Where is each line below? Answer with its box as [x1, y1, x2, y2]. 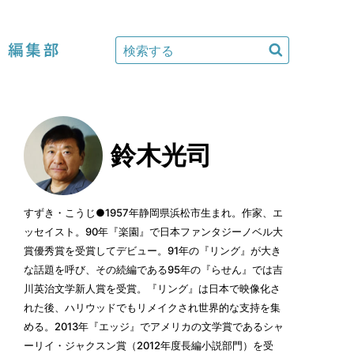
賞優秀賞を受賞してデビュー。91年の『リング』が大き [24, 244, 281, 257]
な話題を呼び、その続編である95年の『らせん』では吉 [24, 263, 283, 276]
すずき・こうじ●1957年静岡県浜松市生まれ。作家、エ [24, 206, 283, 219]
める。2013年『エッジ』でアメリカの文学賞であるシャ [24, 320, 284, 333]
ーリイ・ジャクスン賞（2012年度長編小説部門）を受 [24, 339, 273, 352]
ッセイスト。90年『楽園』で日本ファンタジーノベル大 [24, 225, 283, 238]
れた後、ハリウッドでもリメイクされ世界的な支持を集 [24, 301, 281, 314]
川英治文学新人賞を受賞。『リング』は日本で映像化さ [24, 282, 281, 295]
